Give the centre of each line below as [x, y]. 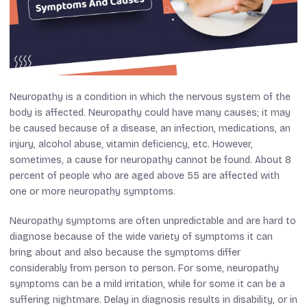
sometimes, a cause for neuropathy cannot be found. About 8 [150, 160]
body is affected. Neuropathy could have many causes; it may [150, 112]
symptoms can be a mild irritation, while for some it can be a [147, 284]
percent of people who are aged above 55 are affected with [145, 175]
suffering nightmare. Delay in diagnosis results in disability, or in [153, 299]
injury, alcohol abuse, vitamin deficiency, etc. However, [131, 144]
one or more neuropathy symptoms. [93, 191]
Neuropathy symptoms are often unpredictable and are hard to [153, 221]
